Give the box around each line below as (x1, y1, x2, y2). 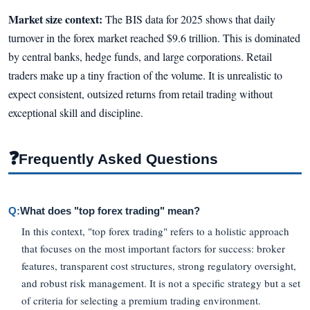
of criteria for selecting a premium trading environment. (21, 293, 262, 307)
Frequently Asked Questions (19, 150, 218, 167)
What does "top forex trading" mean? (20, 205, 200, 217)
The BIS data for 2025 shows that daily (102, 11, 275, 26)
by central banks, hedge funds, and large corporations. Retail (8, 48, 272, 64)
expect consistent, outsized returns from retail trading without (8, 86, 273, 101)
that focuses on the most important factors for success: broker (21, 241, 286, 255)
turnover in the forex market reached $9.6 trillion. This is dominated (8, 30, 300, 45)
